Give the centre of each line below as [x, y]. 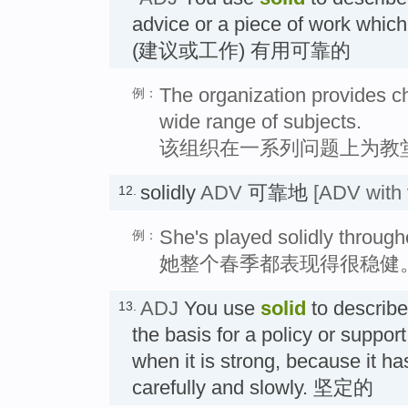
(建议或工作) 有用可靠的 [241, 50]
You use [219, 308]
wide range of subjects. [260, 121]
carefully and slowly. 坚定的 [253, 387]
